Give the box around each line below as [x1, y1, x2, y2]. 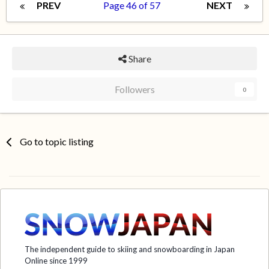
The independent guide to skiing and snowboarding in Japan [25, 244, 235, 254]
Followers [114, 83, 155, 95]
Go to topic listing [20, 136, 94, 148]
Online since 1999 [25, 255, 88, 265]
